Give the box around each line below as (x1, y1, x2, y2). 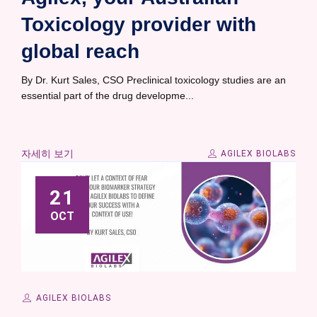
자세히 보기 (21, 147, 74, 159)
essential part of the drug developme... (21, 89, 194, 101)
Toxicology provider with (21, 13, 256, 35)
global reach (21, 40, 139, 62)
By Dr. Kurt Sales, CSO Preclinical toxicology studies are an (21, 74, 286, 86)
